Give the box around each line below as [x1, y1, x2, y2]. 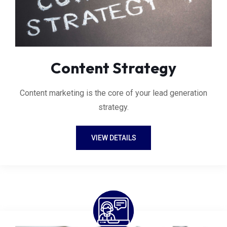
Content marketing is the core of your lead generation [20, 88, 207, 98]
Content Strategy [51, 58, 176, 78]
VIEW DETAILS [91, 133, 136, 142]
